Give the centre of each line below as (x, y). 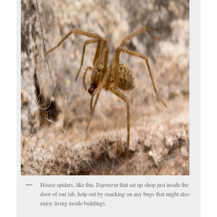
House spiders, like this (68, 185)
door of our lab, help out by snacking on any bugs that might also (115, 194)
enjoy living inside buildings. (74, 203)
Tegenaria (107, 185)
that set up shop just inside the (154, 185)
